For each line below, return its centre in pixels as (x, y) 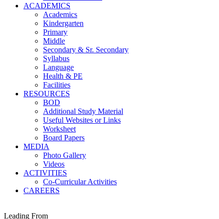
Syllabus (56, 58)
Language (58, 67)
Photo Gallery (65, 155)
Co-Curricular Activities (80, 182)
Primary (55, 32)
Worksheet (59, 129)
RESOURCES (47, 94)
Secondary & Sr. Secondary (86, 50)
